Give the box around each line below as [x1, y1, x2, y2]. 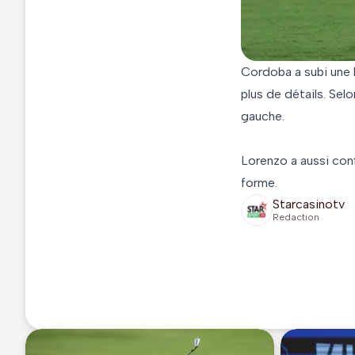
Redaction [273, 212, 319, 223]
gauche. [241, 108, 284, 124]
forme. [241, 174, 277, 190]
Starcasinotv [273, 197, 345, 212]
